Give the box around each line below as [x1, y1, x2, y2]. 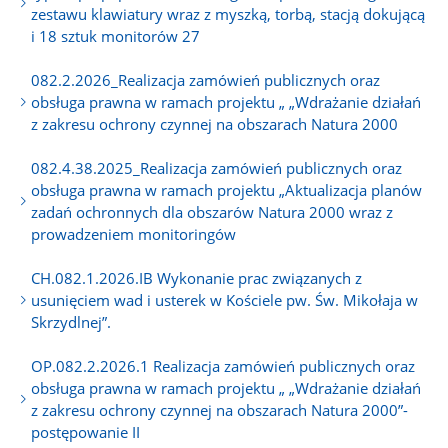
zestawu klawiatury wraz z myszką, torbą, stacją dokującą [31, 3, 426, 24]
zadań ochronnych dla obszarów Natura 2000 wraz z [31, 201, 394, 222]
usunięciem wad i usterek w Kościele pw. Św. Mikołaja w [31, 289, 419, 310]
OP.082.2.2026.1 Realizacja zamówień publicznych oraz [31, 355, 416, 376]
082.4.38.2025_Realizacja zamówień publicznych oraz [31, 157, 403, 178]
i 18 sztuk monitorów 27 [31, 25, 201, 46]
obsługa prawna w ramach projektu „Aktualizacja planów [31, 179, 423, 200]
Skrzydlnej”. [31, 311, 112, 332]
